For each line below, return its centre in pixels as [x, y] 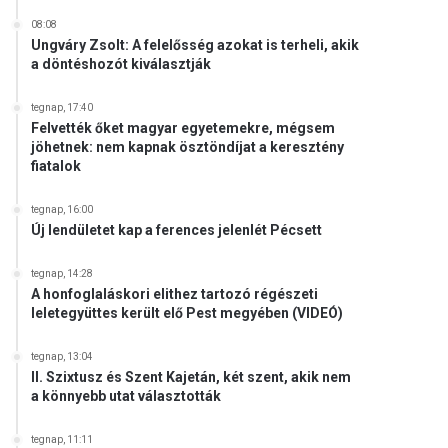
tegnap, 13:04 [62, 356]
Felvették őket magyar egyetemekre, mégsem [183, 128]
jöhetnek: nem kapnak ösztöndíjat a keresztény [188, 147]
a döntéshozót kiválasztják [121, 64]
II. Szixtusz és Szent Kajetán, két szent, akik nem [191, 377]
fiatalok [56, 166]
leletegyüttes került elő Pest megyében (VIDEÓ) [187, 313]
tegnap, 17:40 [62, 107]
